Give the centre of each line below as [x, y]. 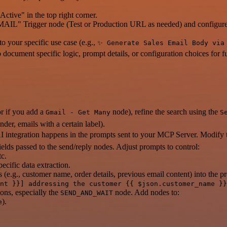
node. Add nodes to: [146, 192]
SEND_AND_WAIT [87, 193]
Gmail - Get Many [78, 112]
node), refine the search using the [165, 111]
